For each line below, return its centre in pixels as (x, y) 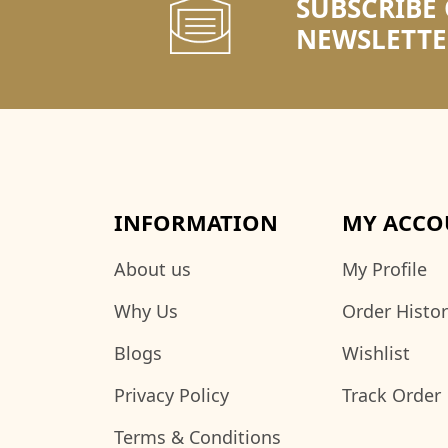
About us (152, 269)
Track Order (391, 395)
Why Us (146, 311)
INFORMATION (196, 222)
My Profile (384, 269)
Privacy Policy (171, 395)
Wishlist (376, 353)
